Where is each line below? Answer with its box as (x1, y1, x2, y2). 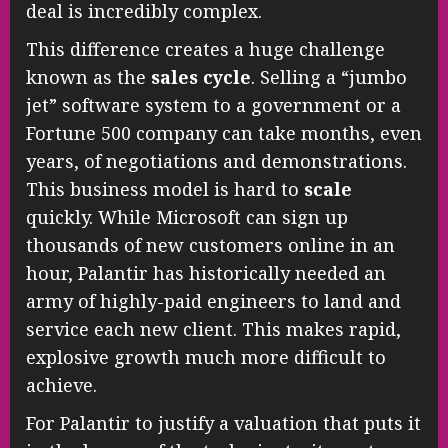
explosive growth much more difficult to (26, 344, 386, 369)
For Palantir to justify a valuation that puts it (26, 410, 421, 435)
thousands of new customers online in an (26, 232, 395, 257)
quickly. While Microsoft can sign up (26, 204, 348, 229)
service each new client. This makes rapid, (26, 316, 401, 341)
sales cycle (151, 64, 251, 89)
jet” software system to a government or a (26, 92, 401, 117)
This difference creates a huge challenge (26, 36, 385, 61)
